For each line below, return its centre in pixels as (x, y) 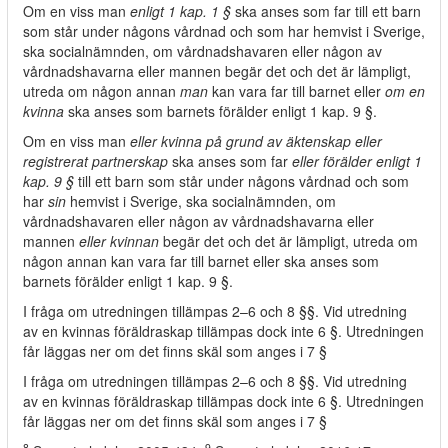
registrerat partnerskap (97, 161)
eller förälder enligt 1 (357, 161)
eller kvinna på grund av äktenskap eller (254, 141)
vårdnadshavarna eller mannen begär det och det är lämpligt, (217, 71)
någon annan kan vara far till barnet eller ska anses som (201, 261)
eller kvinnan (121, 241)
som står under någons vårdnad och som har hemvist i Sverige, (224, 31)
